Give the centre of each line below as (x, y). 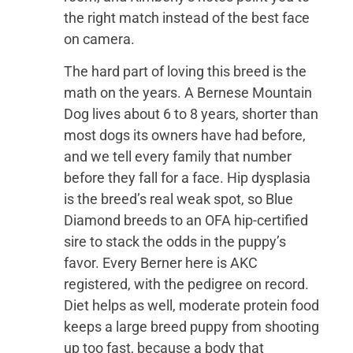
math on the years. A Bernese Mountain (188, 93)
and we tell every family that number (178, 157)
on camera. (100, 39)
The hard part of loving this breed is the (186, 72)
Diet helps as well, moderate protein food (192, 306)
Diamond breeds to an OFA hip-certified (186, 221)
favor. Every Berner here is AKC (161, 263)
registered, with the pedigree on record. (187, 284)
